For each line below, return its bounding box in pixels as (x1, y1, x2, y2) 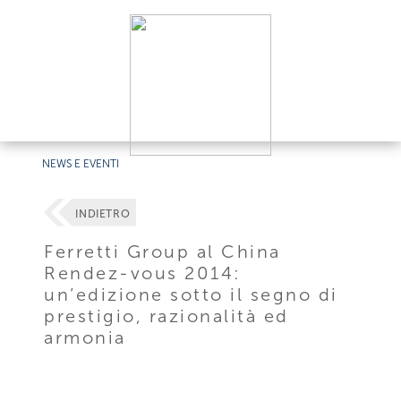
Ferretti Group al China (44, 240, 281, 262)
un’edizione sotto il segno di (44, 283, 338, 305)
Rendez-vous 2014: (44, 261, 242, 284)
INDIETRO (75, 208, 131, 221)
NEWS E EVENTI (42, 158, 120, 170)
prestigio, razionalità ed (44, 304, 289, 327)
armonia (44, 326, 126, 348)
